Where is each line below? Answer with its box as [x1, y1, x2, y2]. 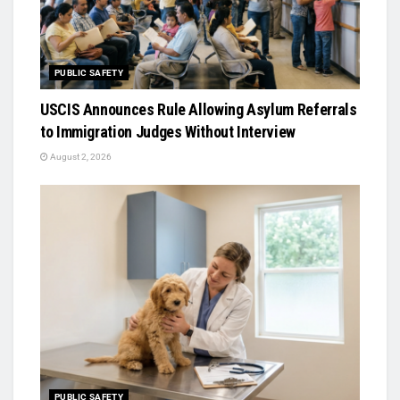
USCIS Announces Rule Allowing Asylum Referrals [40, 100, 357, 120]
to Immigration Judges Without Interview [40, 122, 296, 142]
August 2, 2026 [48, 152, 112, 162]
